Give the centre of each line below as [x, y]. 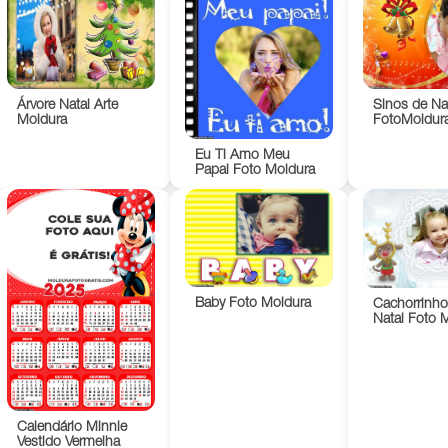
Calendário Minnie [71, 427]
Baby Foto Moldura [252, 304]
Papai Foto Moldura [254, 170]
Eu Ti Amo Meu [242, 155]
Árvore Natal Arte [67, 105]
